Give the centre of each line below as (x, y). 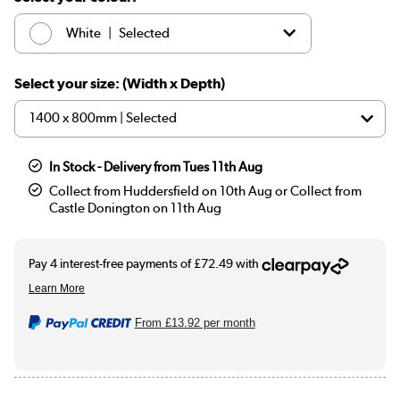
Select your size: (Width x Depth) (120, 83)
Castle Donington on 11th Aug (136, 208)
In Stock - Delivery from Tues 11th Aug (156, 167)
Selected (144, 33)
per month (227, 322)
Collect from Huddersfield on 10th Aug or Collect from (206, 191)
